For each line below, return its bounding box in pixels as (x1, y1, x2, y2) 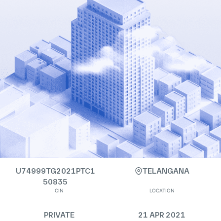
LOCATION (149, 187, 175, 193)
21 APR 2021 (138, 210, 185, 220)
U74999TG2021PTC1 (15, 166, 95, 176)
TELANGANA (142, 166, 189, 176)
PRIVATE (44, 210, 74, 220)
